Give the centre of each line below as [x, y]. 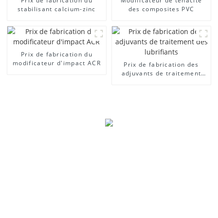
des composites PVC [161, 9]
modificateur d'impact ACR [56, 63]
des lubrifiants [161, 82]
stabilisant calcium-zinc [57, 9]
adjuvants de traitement [161, 73]
